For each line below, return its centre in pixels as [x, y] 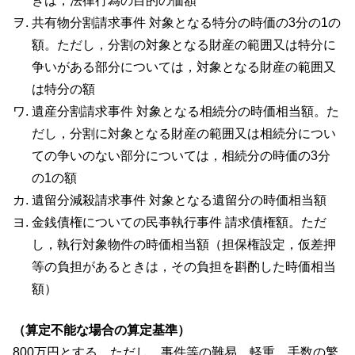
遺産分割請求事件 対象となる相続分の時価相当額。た [185, 112]
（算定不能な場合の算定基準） [101, 330]
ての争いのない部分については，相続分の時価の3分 [181, 156]
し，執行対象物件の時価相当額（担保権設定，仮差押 [184, 245]
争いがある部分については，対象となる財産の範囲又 [184, 67]
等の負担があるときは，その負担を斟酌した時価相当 [184, 267]
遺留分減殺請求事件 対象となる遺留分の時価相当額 [179, 200]
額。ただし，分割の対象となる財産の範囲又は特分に [184, 45]
